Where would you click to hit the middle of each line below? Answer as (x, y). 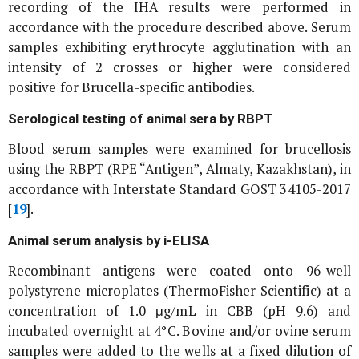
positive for (45, 88)
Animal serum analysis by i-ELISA (109, 241)
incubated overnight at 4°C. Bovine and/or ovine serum (179, 331)
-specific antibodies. (194, 88)
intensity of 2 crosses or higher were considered (179, 68)
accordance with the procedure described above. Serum (179, 28)
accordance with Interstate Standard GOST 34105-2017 (179, 190)
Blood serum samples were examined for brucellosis (179, 149)
